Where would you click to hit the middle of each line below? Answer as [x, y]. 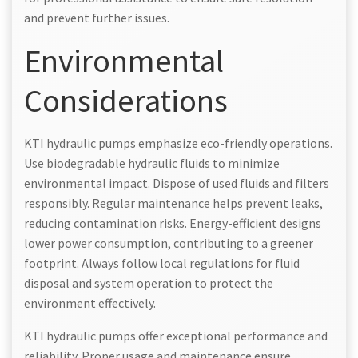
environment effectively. [90, 302]
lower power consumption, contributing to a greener [169, 243]
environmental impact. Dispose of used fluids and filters [177, 183]
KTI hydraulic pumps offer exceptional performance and [176, 335]
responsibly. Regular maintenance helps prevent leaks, [173, 203]
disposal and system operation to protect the [149, 282]
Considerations [126, 100]
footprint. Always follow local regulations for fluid [162, 263]
